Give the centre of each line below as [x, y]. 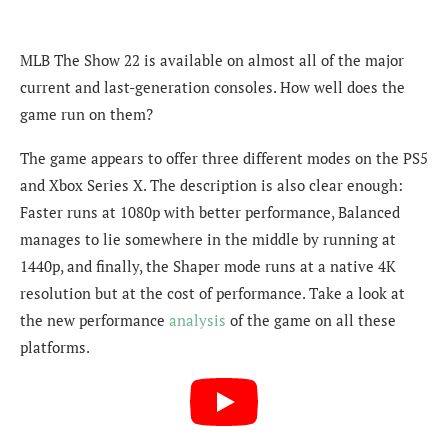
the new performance [94, 319]
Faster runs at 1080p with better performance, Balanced [210, 211]
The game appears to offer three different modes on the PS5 [224, 157]
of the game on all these [311, 319]
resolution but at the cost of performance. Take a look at [212, 292]
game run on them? [86, 113]
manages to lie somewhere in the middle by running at [208, 238]
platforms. [55, 346]
